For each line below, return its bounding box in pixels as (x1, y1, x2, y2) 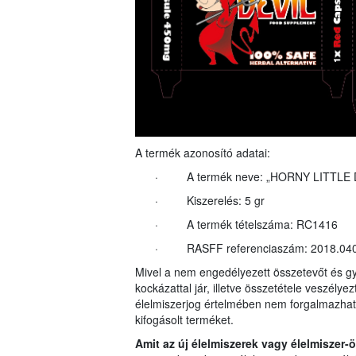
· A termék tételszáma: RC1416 (154, 216, 338, 233)
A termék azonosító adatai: (134, 145, 270, 161)
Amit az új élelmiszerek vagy (134, 335, 288, 352)
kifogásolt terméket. (134, 311, 234, 328)
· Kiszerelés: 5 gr (154, 192, 265, 209)
